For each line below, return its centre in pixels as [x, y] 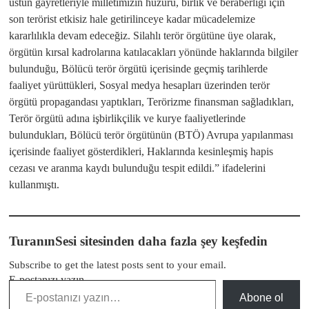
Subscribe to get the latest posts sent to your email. [118, 265]
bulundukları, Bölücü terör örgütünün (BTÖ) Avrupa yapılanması [151, 135]
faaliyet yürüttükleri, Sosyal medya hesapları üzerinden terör [139, 85]
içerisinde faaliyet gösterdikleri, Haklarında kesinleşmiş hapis [141, 151]
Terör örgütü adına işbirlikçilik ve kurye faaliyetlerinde [127, 118]
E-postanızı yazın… [52, 280]
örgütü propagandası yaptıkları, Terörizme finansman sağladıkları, [151, 102]
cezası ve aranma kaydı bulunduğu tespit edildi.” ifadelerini [137, 168]
